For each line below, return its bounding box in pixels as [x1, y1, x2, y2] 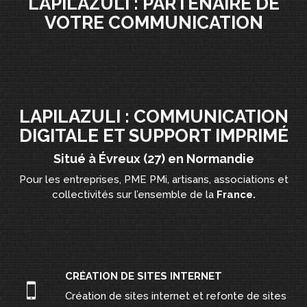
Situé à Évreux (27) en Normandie [53, 151, 254, 166]
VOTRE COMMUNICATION [44, 12, 263, 33]
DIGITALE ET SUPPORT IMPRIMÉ [19, 125, 288, 146]
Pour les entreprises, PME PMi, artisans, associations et [19, 173, 288, 186]
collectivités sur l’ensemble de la [51, 188, 217, 201]
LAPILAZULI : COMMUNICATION [19, 106, 288, 127]
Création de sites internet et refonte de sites [65, 290, 286, 302]
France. [216, 188, 256, 201]
